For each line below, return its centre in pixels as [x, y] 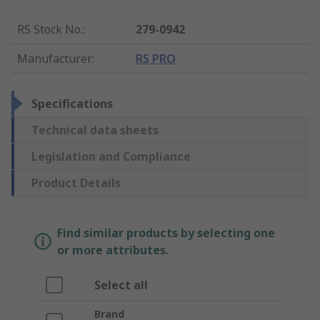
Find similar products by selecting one [166, 233]
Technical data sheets [95, 130]
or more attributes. [113, 250]
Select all [121, 285]
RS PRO [156, 59]
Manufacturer [55, 59]
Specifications [72, 104]
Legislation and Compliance [111, 157]
